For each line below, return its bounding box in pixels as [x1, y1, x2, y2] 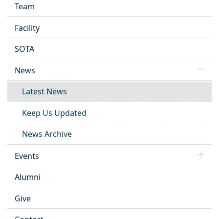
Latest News [22, 86, 67, 97]
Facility [15, 22, 40, 33]
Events [15, 150, 39, 161]
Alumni [15, 172, 41, 183]
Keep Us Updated [22, 107, 87, 118]
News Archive [22, 129, 72, 140]
